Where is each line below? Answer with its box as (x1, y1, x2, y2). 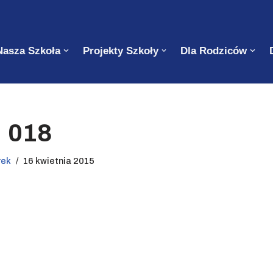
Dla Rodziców (180, 44, 247, 57)
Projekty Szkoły (82, 44, 158, 57)
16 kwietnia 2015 (23, 155, 94, 166)
